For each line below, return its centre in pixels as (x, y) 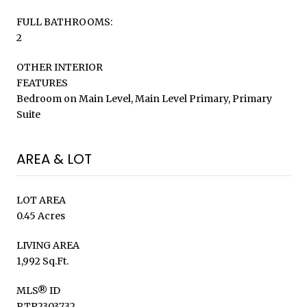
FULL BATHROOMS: (64, 22)
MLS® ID (38, 290)
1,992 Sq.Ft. (42, 261)
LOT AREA (41, 200)
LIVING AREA (48, 245)
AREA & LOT (54, 159)
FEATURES (42, 83)
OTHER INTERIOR (60, 67)
